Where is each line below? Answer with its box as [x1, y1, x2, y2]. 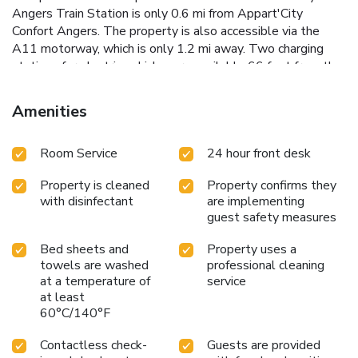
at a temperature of [40, 272, 150, 290]
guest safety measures [207, 208, 336, 226]
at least [40, 288, 85, 306]
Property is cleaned [40, 176, 149, 194]
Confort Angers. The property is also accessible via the [12, 22, 320, 40]
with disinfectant [40, 192, 133, 210]
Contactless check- [40, 336, 147, 354]
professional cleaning [207, 256, 324, 274]
